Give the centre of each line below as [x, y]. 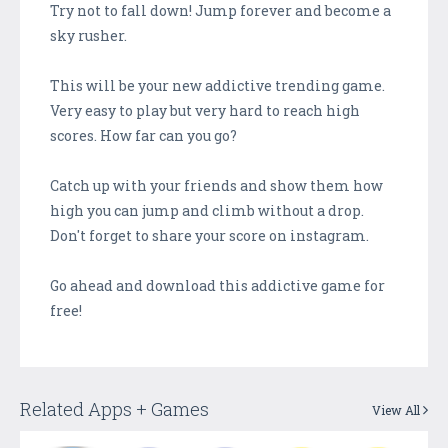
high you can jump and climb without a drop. [207, 210]
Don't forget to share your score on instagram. [209, 235]
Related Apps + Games [114, 408]
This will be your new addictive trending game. [217, 85]
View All [397, 409]
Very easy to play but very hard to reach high [205, 110]
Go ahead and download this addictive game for [217, 285]
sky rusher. [90, 35]
